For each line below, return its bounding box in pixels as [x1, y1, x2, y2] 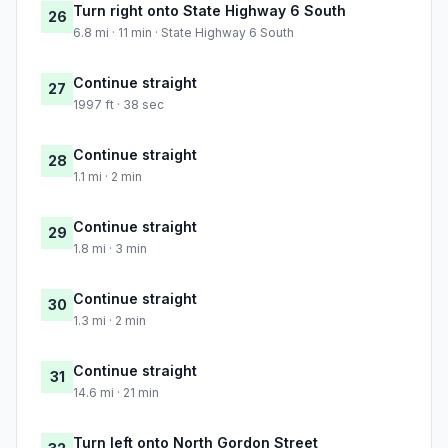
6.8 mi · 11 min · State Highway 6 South [73, 25, 294, 41]
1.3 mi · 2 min [73, 313, 146, 329]
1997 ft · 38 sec [73, 97, 164, 113]
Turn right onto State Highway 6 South [73, 2, 346, 20]
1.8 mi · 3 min [73, 241, 147, 257]
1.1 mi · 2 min [73, 169, 142, 185]
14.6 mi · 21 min [73, 385, 159, 401]
